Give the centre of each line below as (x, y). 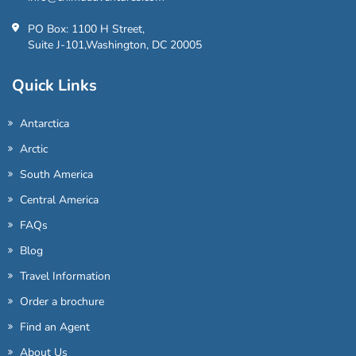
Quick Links (54, 85)
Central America (59, 199)
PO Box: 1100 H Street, (86, 29)
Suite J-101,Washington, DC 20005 (115, 44)
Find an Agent (55, 327)
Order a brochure (62, 301)
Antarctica (44, 123)
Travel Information (65, 276)
